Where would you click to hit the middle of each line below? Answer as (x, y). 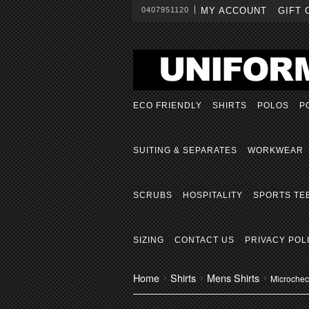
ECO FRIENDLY (168, 106)
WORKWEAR (276, 150)
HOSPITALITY (213, 195)
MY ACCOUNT (234, 11)
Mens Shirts (233, 278)
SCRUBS (153, 195)
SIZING (149, 240)
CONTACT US (205, 240)
